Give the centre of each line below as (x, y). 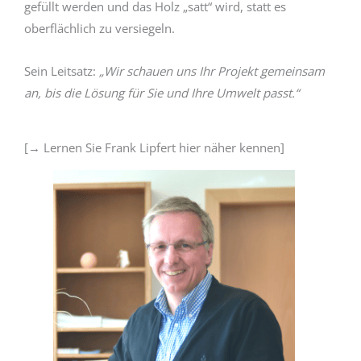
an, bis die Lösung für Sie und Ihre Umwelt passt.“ (162, 93)
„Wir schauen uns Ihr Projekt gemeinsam (212, 71)
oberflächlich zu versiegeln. (100, 28)
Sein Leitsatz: (62, 71)
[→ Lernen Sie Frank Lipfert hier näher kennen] (154, 147)
